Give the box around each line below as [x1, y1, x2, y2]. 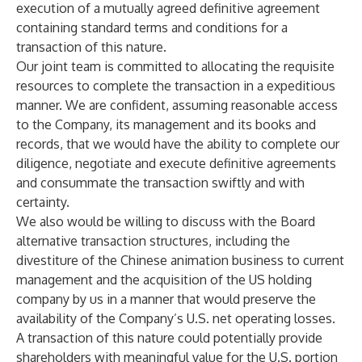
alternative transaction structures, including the [16, 233, 290, 249]
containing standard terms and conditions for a [16, 19, 288, 36]
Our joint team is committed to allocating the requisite [16, 58, 335, 74]
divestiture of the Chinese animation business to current [16, 252, 344, 268]
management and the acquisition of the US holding [16, 271, 312, 288]
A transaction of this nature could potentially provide [16, 330, 322, 346]
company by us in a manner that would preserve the [16, 291, 316, 307]
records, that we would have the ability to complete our [16, 136, 339, 152]
